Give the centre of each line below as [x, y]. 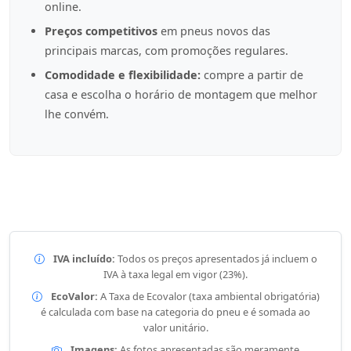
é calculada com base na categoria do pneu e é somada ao [175, 312]
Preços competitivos [101, 31]
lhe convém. [77, 114]
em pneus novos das [214, 31]
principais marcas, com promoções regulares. [166, 51]
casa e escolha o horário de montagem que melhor [181, 94]
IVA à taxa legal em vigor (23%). [175, 274]
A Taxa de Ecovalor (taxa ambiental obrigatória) [208, 296]
